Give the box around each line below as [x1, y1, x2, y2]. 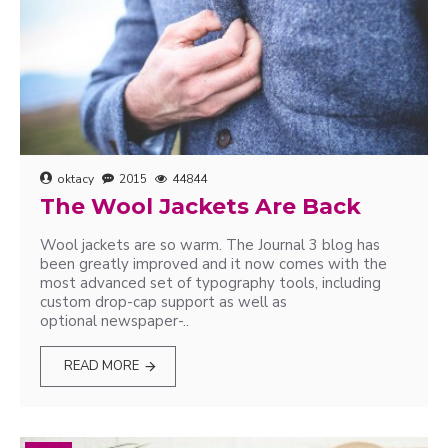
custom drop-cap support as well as [40, 292, 287, 312]
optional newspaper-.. [40, 311, 189, 331]
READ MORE [64, 357, 140, 375]
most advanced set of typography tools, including [40, 273, 381, 293]
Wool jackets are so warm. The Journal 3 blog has [40, 235, 380, 255]
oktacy [57, 171, 94, 187]
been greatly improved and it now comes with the [40, 254, 387, 274]
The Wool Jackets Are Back [40, 193, 361, 220]
